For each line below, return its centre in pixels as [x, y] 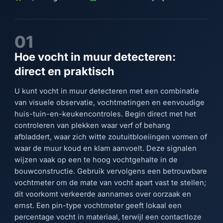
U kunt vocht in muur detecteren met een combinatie [107, 91]
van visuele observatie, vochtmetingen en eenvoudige [110, 103]
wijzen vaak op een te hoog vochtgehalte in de [96, 160]
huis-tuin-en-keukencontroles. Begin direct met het [106, 114]
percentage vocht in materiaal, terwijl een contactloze [108, 217]
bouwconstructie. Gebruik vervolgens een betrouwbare [111, 171]
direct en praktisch [65, 71]
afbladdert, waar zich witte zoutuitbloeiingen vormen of [111, 137]
